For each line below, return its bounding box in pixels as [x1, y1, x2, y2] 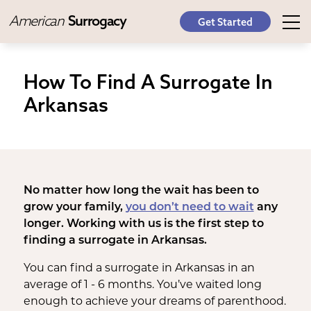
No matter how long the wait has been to [23, 185, 259, 196]
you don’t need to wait [125, 202, 254, 213]
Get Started [198, 15, 253, 28]
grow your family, [23, 202, 126, 213]
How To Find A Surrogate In [23, 69, 273, 94]
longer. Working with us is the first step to [23, 219, 264, 230]
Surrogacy [68, 12, 126, 29]
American [9, 12, 67, 29]
